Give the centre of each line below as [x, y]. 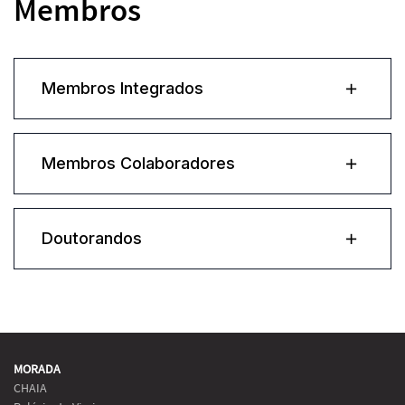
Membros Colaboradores [138, 163]
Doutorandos [92, 238]
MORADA [37, 370]
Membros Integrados [122, 88]
